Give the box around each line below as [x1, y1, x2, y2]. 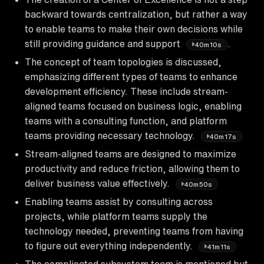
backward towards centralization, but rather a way [25, 9, 247, 19]
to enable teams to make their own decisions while [25, 24, 243, 34]
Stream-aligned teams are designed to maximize [25, 148, 236, 159]
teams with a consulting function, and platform [25, 115, 227, 126]
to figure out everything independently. [25, 240, 195, 250]
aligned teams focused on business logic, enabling [25, 101, 242, 111]
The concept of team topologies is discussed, [25, 57, 222, 67]
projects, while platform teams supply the [25, 211, 207, 221]
